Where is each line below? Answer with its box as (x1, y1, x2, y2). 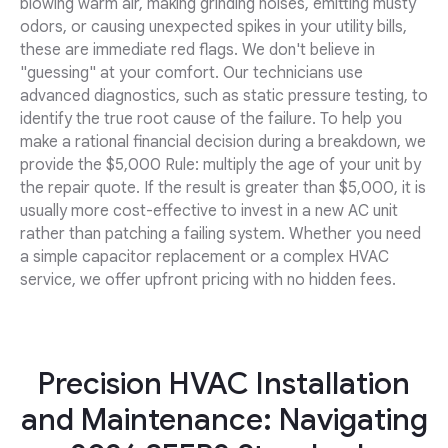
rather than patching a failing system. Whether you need (20, 224, 421, 245)
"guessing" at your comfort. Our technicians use (20, 63, 363, 84)
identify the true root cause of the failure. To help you (20, 109, 402, 130)
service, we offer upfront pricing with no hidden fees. (20, 270, 396, 291)
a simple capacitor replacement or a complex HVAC (20, 247, 389, 268)
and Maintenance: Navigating (20, 401, 428, 440)
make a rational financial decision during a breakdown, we (20, 132, 426, 153)
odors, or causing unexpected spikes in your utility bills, (20, 17, 407, 38)
